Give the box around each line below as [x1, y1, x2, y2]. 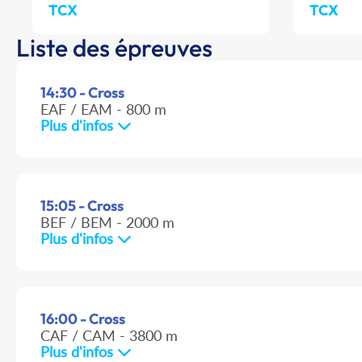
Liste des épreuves [16, 32, 213, 64]
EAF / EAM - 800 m [40, 100, 166, 119]
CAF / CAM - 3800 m [40, 326, 178, 345]
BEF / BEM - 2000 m [40, 213, 175, 232]
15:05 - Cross [40, 196, 124, 216]
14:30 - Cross [40, 83, 124, 103]
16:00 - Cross [40, 309, 125, 329]
